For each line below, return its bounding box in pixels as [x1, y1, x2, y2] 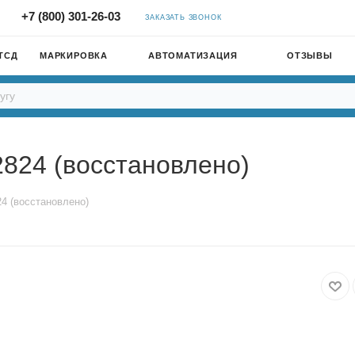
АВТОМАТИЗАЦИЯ [148, 51, 238, 60]
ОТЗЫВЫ [287, 51, 333, 60]
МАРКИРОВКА [40, 51, 108, 60]
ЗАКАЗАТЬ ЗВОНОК [145, 13, 222, 21]
